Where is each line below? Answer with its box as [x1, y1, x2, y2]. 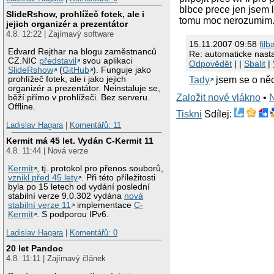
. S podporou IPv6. [37, 210, 109, 219]
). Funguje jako [93, 65, 152, 75]
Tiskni [176, 108, 202, 119]
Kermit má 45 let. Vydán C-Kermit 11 [6, 136, 154, 146]
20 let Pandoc [6, 243, 64, 254]
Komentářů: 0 [70, 228, 118, 237]
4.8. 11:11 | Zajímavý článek [6, 254, 106, 264]
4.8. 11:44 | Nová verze [6, 146, 89, 156]
